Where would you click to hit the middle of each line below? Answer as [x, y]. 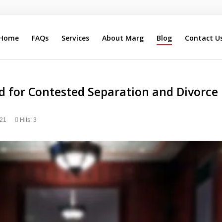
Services [75, 38]
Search [87, 68]
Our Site [134, 68]
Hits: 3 [28, 120]
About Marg [123, 38]
